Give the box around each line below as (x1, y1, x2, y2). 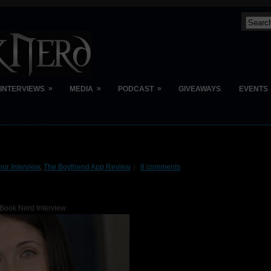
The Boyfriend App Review (44, 163, 131, 171)
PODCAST (118, 85, 154, 93)
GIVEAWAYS (178, 85, 221, 93)
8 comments (140, 163, 180, 171)
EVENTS (239, 85, 268, 93)
